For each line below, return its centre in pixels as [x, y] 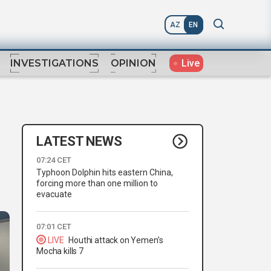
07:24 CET [54, 160]
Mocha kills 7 [60, 251]
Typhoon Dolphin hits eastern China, [105, 173]
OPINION [133, 64]
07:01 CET [54, 227]
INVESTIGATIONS [54, 64]
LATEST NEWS [79, 141]
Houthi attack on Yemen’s [116, 240]
